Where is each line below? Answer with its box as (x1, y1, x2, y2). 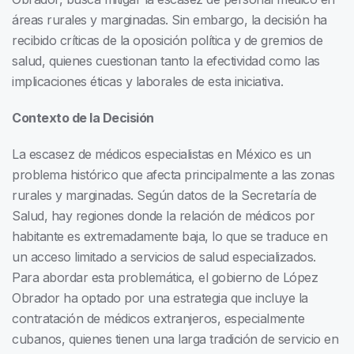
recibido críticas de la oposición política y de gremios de (12, 32, 322, 49)
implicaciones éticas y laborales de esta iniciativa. (12, 73, 283, 90)
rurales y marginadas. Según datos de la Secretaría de (12, 187, 317, 204)
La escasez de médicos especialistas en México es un (12, 146, 311, 163)
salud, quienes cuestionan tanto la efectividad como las (12, 53, 320, 70)
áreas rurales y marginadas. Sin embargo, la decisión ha (12, 12, 327, 28)
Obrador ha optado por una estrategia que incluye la (12, 290, 308, 307)
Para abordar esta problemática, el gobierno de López (12, 269, 318, 286)
